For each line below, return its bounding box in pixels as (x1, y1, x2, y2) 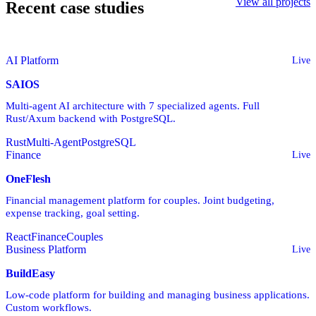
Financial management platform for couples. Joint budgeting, (6, 194, 274, 207)
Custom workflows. (6, 301, 92, 314)
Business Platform (6, 243, 86, 256)
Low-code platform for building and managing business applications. (6, 288, 310, 301)
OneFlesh (6, 173, 51, 186)
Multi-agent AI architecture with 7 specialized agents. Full (6, 99, 260, 112)
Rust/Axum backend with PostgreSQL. (6, 112, 176, 125)
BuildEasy (6, 267, 55, 280)
